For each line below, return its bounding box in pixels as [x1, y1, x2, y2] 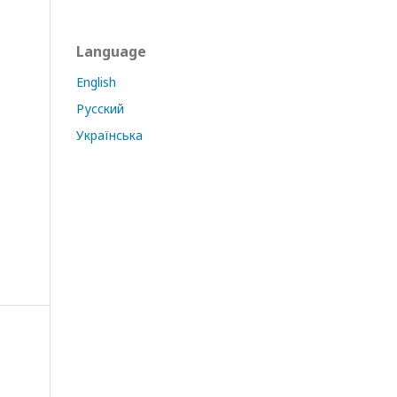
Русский [76, 100, 124, 117]
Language [76, 42, 146, 61]
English [76, 74, 116, 90]
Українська [76, 127, 143, 144]
